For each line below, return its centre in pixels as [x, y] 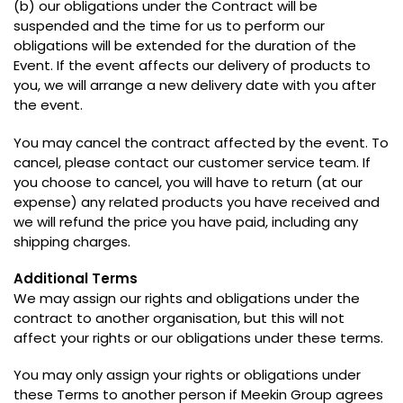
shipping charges [71, 241]
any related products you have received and [230, 201]
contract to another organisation [125, 318]
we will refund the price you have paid [139, 221]
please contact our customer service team [210, 162]
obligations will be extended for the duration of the [185, 46]
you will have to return [239, 182]
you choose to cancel [86, 182]
